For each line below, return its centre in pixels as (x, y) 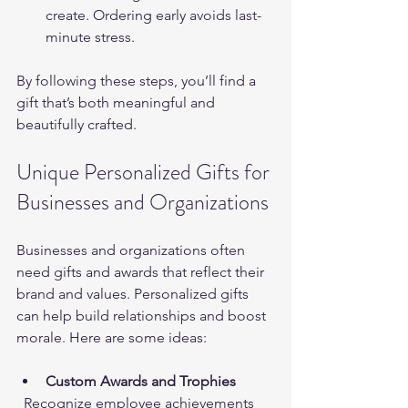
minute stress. (90, 37)
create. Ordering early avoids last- (153, 15)
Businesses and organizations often (133, 250)
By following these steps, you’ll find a (138, 81)
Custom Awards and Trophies (141, 382)
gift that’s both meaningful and (117, 103)
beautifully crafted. (76, 125)
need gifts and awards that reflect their (142, 272)
